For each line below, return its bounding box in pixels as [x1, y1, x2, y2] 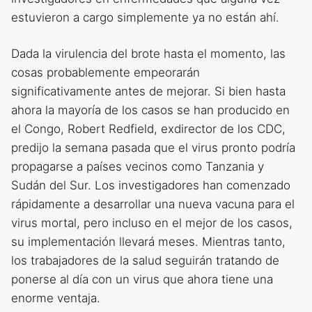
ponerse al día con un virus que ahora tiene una [11, 272, 273, 287]
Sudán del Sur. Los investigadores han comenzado [11, 178, 290, 193]
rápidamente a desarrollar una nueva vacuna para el [11, 197, 295, 212]
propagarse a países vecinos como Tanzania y [11, 159, 264, 174]
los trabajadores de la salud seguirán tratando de [11, 253, 279, 268]
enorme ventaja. [11, 291, 100, 306]
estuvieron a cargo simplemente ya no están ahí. [11, 10, 279, 24]
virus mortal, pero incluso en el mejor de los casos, [11, 216, 292, 231]
